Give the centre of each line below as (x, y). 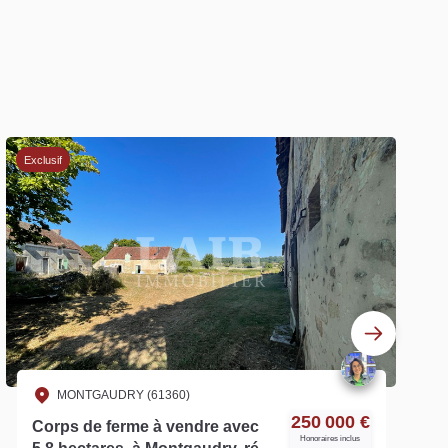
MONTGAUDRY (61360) (123, 394)
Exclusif (43, 159)
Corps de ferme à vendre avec (145, 426)
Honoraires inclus (330, 438)
